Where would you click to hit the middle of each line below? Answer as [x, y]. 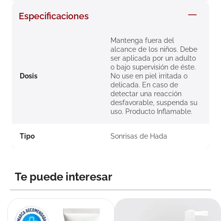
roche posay [50, 9]
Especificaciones [54, 16]
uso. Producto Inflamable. [151, 112]
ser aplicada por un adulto [153, 58]
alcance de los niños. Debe [154, 50]
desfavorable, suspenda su [154, 103]
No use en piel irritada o [149, 76]
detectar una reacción [146, 94]
